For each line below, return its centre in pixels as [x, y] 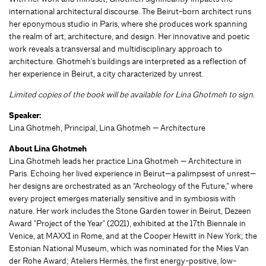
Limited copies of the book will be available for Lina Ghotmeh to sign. [132, 94]
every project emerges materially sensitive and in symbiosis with [122, 198]
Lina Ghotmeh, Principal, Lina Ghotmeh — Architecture [107, 127]
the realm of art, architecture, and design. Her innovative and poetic [129, 36]
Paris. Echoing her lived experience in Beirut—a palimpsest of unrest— [132, 173]
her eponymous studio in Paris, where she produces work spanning [128, 23]
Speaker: [25, 115]
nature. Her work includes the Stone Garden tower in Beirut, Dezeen [130, 210]
